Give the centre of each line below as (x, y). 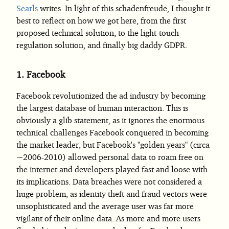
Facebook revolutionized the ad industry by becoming (111, 96)
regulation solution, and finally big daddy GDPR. (102, 45)
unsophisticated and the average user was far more (105, 206)
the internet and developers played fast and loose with (112, 169)
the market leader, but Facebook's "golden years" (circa (113, 145)
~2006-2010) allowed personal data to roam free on (110, 157)
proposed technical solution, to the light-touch (98, 33)
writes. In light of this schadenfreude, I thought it (124, 8)
